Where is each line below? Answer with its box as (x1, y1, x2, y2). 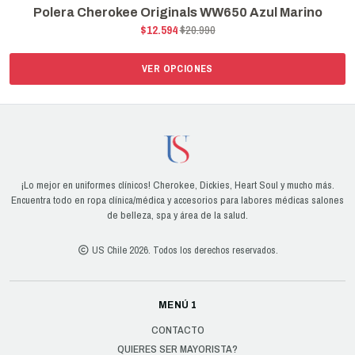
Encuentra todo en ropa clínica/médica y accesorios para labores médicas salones (11, 193, 344, 208)
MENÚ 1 (158, 300, 197, 311)
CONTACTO (151, 323, 204, 338)
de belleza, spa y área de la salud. (107, 208, 248, 223)
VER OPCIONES (142, 62, 213, 76)
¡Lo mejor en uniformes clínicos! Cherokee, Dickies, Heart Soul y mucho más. (21, 177, 334, 193)
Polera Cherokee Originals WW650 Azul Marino (32, 6, 323, 20)
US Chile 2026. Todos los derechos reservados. (89, 243, 278, 258)
